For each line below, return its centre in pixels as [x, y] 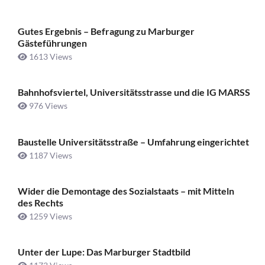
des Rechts [41, 202]
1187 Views [50, 155]
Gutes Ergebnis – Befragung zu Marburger [106, 31]
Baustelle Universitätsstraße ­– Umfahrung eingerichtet [133, 141]
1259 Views [50, 216]
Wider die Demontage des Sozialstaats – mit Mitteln [126, 190]
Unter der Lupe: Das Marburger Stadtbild [104, 252]
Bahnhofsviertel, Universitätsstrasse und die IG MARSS [134, 92]
